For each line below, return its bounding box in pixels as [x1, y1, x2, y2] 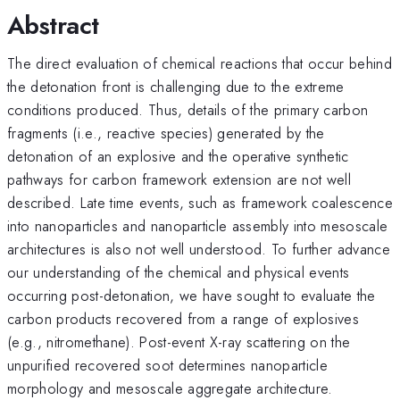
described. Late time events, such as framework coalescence [7, 191, 393, 213]
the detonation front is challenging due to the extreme [7, 75, 345, 97]
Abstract [7, 6, 99, 44]
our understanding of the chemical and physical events [7, 261, 350, 283]
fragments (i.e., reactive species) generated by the [7, 121, 325, 144]
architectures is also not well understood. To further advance [7, 237, 390, 260]
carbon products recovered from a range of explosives [7, 307, 360, 329]
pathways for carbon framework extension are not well [7, 168, 352, 190]
